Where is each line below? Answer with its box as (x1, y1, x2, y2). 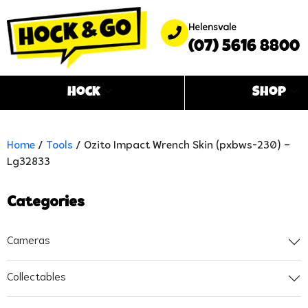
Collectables (7, 272, 66, 284)
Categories (7, 194, 85, 210)
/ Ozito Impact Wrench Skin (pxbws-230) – (73, 140, 290, 151)
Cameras (7, 236, 50, 247)
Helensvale (188, 23, 236, 34)
